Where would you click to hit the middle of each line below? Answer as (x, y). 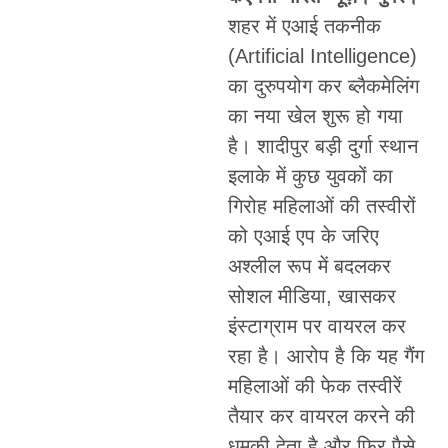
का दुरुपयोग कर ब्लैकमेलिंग (323, 85)
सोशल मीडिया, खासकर (311, 295)
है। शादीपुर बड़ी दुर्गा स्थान (322, 145)
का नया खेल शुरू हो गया (315, 115)
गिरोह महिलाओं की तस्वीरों (321, 205)
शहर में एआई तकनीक (304, 25)
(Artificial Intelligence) (322, 55)
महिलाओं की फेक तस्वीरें (314, 385)
